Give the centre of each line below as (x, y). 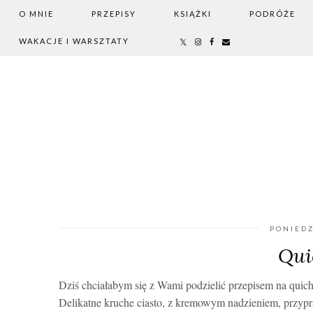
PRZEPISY (114, 14)
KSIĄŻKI (193, 14)
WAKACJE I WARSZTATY (74, 41)
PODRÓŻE (272, 14)
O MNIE (36, 14)
